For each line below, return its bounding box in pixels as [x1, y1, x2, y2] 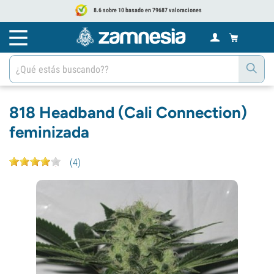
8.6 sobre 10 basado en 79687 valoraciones [92, 6, 202, 13]
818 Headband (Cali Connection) [9, 103, 247, 122]
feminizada [9, 122, 89, 142]
